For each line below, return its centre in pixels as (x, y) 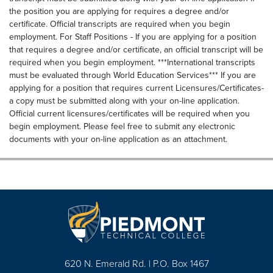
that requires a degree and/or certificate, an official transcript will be (136, 49)
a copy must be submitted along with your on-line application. (124, 101)
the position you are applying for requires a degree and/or (119, 11)
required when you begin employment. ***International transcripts (132, 62)
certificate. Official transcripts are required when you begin (120, 24)
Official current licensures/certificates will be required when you (129, 113)
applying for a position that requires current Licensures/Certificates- (136, 88)
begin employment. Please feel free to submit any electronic (122, 126)
